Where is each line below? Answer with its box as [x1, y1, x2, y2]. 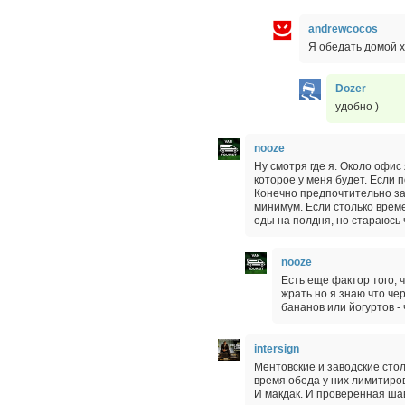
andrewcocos [308, 22, 378, 35]
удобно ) [335, 99, 379, 113]
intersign [254, 342, 299, 355]
